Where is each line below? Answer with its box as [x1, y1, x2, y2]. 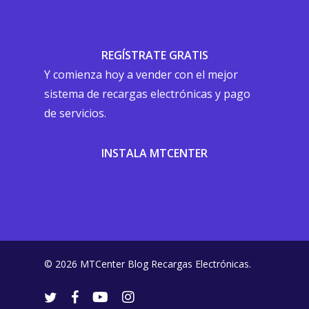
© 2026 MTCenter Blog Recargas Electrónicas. [44, 257, 251, 270]
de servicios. [44, 106, 106, 121]
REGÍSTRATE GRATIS [101, 48, 208, 63]
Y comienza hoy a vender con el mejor [44, 67, 238, 82]
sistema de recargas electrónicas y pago [44, 86, 250, 101]
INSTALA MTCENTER [101, 146, 208, 161]
